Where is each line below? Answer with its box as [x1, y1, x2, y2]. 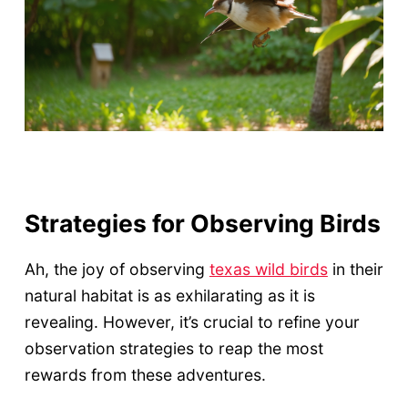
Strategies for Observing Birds [24, 209, 381, 239]
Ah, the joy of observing [24, 260, 209, 280]
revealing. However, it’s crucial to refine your [24, 312, 360, 332]
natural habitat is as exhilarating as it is [24, 286, 315, 306]
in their [327, 260, 383, 280]
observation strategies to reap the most [24, 339, 323, 359]
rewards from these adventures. [24, 365, 266, 385]
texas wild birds [209, 260, 328, 280]
